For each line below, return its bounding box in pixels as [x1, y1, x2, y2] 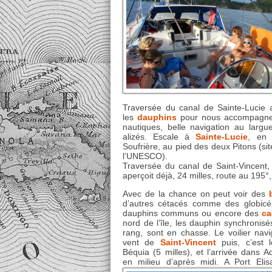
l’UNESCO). [123, 151, 168, 161]
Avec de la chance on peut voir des [123, 189, 270, 199]
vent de [123, 237, 160, 248]
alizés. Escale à [123, 131, 196, 141]
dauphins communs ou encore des [123, 208, 262, 219]
